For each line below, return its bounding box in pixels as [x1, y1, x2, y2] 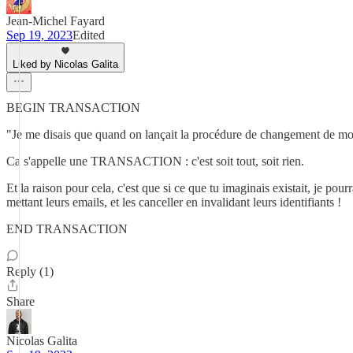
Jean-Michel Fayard [6, 14, 105, 28]
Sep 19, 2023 [6, 28, 72, 42]
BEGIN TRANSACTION [6, 101, 140, 114]
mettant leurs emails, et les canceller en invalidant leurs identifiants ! [6, 195, 341, 209]
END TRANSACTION [6, 222, 128, 236]
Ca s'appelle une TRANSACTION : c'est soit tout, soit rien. [6, 154, 304, 168]
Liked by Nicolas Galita [13, 58, 118, 70]
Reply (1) [6, 265, 54, 278]
